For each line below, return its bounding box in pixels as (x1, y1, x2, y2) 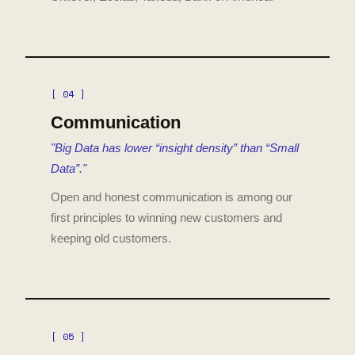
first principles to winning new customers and (51, 211, 282, 225)
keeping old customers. (51, 231, 171, 246)
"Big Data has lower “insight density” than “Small (51, 142, 299, 155)
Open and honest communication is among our (51, 190, 292, 204)
